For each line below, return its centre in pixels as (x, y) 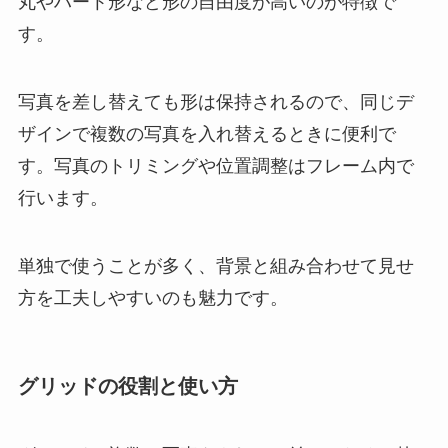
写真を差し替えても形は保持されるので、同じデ (215, 102)
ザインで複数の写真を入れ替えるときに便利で (206, 134)
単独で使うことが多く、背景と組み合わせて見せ (215, 265)
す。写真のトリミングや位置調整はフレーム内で (215, 166)
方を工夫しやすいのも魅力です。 (152, 297)
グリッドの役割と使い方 (127, 386)
